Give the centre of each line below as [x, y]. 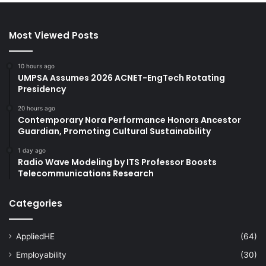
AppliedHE [35, 236]
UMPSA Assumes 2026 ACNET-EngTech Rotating [121, 77]
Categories [36, 203]
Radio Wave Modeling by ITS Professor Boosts [117, 162]
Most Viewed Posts [54, 35]
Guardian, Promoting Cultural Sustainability [114, 131]
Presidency [42, 89]
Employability [41, 254]
